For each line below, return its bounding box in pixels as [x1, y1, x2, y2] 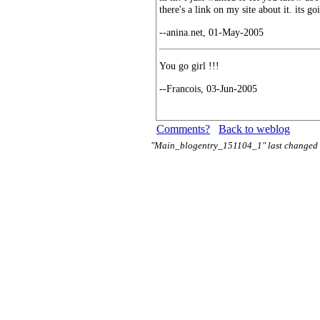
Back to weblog [219, 123, 290, 136]
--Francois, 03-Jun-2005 [159, 82, 257, 94]
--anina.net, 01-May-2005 [159, 26, 264, 38]
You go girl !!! [159, 60, 219, 72]
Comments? [156, 123, 210, 136]
